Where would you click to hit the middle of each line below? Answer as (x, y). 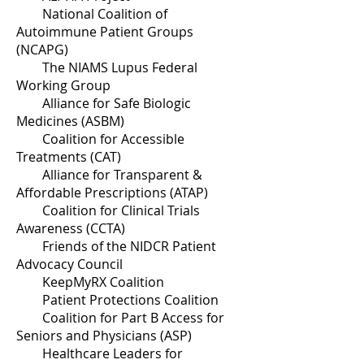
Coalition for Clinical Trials (108, 210)
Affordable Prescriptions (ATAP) (112, 193)
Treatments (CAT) (70, 157)
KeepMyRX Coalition (90, 282)
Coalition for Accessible (100, 139)
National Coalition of (92, 14)
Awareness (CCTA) (71, 228)
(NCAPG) (42, 50)
